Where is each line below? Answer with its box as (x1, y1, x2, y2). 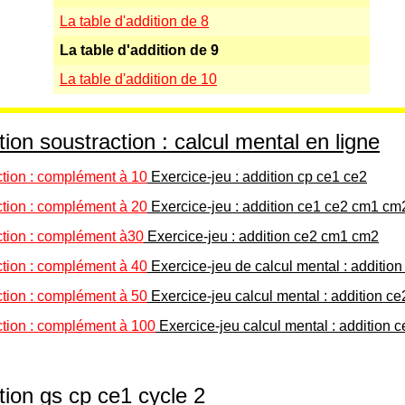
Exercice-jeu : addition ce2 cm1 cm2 (147, 229, 379, 245)
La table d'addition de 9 (60, 42, 219, 59)
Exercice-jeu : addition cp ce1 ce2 (151, 169, 367, 185)
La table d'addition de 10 (60, 71, 217, 88)
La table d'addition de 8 (60, 14, 209, 30)
